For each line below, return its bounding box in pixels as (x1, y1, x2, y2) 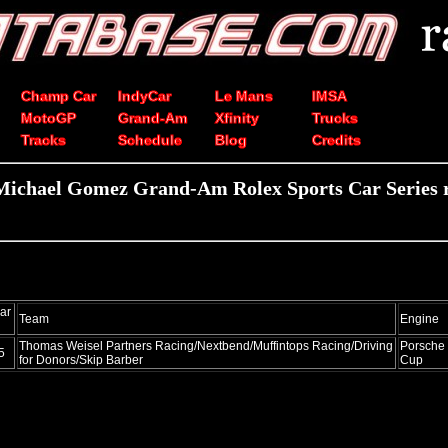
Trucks (312, 110, 358, 126)
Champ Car (21, 88, 96, 104)
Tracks (21, 132, 66, 148)
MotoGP (21, 110, 76, 126)
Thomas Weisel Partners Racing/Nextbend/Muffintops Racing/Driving (19, 338, 393, 353)
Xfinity (215, 110, 259, 126)
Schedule (118, 132, 182, 148)
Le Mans (215, 88, 273, 104)
